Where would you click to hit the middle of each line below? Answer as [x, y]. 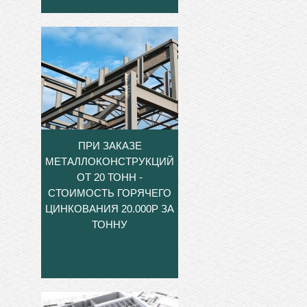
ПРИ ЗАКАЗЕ [110, 145]
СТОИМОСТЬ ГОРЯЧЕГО [110, 193]
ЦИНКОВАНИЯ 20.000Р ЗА [110, 208]
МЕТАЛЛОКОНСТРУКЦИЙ [110, 161]
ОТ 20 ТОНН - [110, 177]
